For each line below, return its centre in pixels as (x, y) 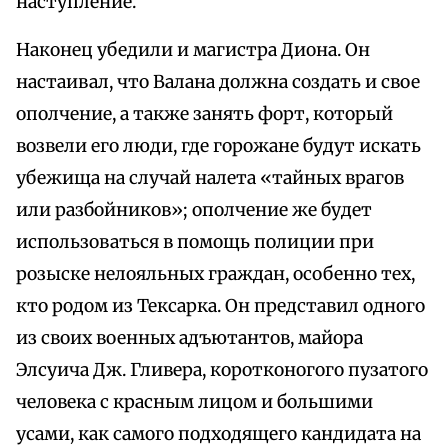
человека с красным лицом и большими (194, 402)
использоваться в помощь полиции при (195, 242)
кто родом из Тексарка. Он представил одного (220, 306)
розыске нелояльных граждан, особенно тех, (215, 274)
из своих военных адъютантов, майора (189, 338)
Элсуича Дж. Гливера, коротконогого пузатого (222, 370)
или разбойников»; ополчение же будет (194, 210)
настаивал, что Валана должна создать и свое (218, 82)
